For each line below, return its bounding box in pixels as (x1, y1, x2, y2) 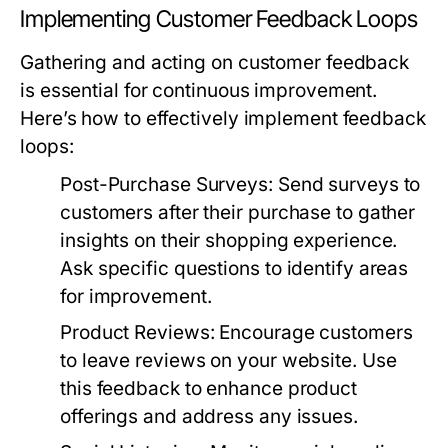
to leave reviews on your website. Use (60, 349, 397, 372)
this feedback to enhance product (60, 377, 357, 400)
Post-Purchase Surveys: (60, 173, 273, 196)
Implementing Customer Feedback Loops (20, 5, 418, 33)
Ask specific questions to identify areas (60, 257, 409, 280)
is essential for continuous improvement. (20, 79, 378, 102)
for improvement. (60, 285, 212, 308)
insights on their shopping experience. (60, 229, 398, 252)
